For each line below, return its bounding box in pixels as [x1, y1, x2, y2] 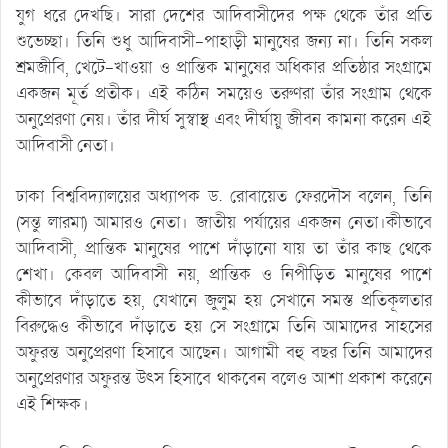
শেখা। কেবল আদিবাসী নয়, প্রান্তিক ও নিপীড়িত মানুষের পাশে [16, 263, 432, 287]
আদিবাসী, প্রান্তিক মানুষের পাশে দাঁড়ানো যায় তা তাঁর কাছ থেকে [16, 237, 432, 261]
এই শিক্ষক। [16, 393, 89, 417]
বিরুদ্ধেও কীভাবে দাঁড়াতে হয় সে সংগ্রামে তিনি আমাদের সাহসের [16, 315, 432, 339]
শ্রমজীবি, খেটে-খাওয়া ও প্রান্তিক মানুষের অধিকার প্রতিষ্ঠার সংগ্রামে [16, 56, 432, 80]
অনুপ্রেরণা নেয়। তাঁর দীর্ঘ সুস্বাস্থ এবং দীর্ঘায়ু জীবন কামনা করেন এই [16, 108, 432, 132]
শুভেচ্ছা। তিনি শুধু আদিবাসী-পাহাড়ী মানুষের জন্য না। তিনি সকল [16, 30, 432, 54]
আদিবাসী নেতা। [16, 134, 115, 158]
